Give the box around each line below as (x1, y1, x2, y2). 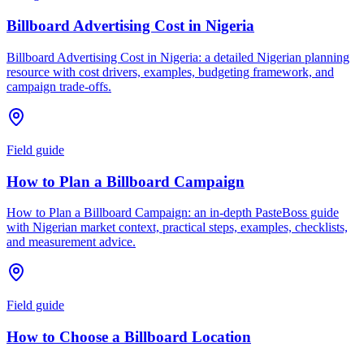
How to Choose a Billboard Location (6, 328, 251, 346)
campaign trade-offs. (6, 79, 111, 93)
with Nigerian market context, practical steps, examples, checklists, (6, 220, 348, 235)
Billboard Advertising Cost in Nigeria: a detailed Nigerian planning (6, 50, 349, 64)
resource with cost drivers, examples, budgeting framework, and (6, 64, 334, 79)
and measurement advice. (6, 235, 136, 249)
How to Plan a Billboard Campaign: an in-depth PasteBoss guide (6, 206, 339, 220)
